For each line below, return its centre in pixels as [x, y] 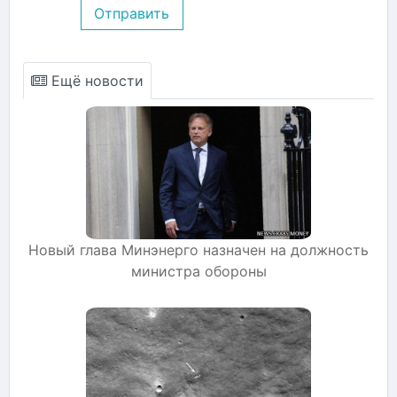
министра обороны [198, 271]
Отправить [132, 13]
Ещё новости [95, 80]
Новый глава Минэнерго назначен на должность [198, 249]
